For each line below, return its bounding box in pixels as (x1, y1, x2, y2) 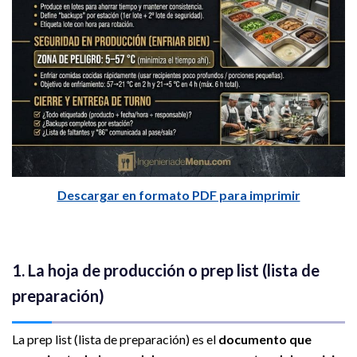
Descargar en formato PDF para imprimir (57, 187, 300, 203)
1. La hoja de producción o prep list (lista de (12, 260, 320, 280)
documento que (218, 331, 312, 347)
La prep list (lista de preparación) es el (12, 331, 218, 347)
